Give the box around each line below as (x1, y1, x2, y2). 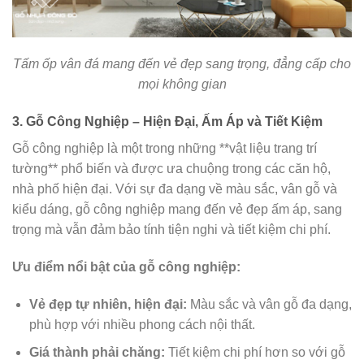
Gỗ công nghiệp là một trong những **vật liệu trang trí (12, 141, 317, 156)
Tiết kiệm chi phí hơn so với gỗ (164, 345, 345, 360)
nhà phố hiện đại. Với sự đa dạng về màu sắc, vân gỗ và (12, 182, 337, 197)
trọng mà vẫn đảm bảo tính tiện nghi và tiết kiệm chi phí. (12, 223, 331, 237)
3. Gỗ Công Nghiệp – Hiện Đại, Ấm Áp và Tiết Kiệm (12, 115, 323, 129)
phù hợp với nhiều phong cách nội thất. (28, 317, 255, 331)
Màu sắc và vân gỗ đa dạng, (186, 297, 352, 311)
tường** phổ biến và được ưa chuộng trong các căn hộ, (12, 162, 331, 176)
